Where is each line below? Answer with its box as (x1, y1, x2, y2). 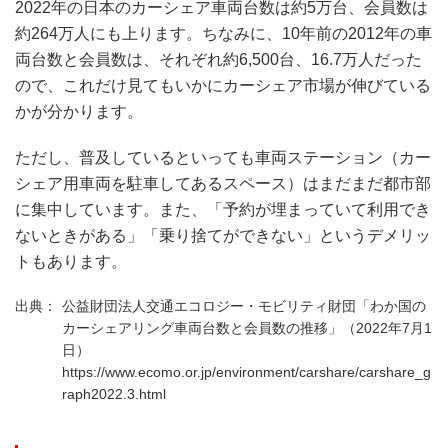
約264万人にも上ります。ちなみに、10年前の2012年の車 (15, 24, 432, 42)
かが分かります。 (15, 102, 143, 120)
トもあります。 (15, 252, 127, 270)
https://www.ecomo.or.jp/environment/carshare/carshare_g (62, 363, 431, 380)
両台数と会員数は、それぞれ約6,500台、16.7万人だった (15, 50, 422, 68)
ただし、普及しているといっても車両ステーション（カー (15, 148, 431, 166)
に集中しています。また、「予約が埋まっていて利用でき (15, 200, 431, 218)
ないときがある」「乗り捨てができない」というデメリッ (15, 226, 431, 244)
